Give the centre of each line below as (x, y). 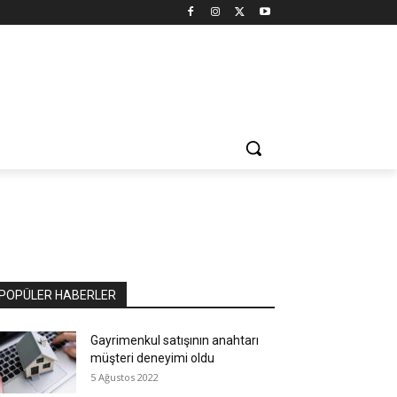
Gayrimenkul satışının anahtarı (175, 340)
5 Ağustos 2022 (125, 377)
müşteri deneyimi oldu (152, 358)
